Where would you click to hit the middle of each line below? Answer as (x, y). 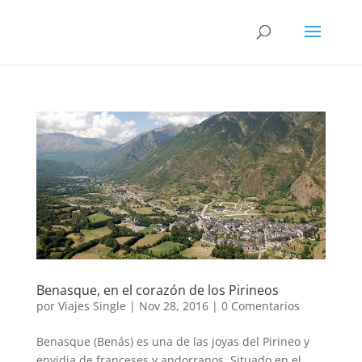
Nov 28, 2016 (173, 305)
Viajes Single (92, 305)
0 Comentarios (260, 305)
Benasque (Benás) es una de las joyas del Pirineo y (173, 341)
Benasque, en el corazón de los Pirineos (157, 290)
